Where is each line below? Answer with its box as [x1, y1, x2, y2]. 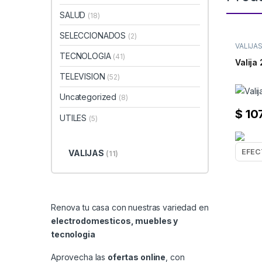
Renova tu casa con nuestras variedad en [51, 202, 209, 212]
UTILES [60, 112, 89, 123]
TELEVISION [60, 71, 108, 82]
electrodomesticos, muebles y [51, 215, 178, 226]
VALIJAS [68, 147, 106, 158]
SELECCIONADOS [60, 30, 129, 40]
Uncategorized [60, 92, 119, 102]
